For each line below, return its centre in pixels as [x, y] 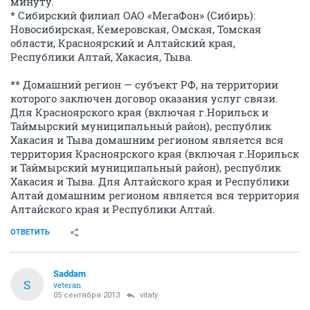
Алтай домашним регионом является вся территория [155, 195]
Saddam [70, 274]
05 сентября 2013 [86, 295]
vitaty [149, 295]
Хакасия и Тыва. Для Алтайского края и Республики [150, 181]
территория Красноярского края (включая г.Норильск [155, 154]
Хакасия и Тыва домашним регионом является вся [147, 140]
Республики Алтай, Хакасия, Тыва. [102, 57]
